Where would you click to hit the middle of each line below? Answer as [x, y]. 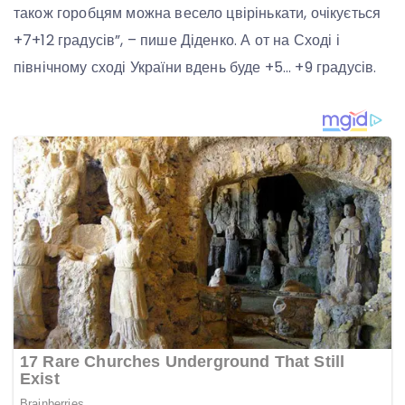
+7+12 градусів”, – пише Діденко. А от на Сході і [177, 41]
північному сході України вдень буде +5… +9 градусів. [195, 68]
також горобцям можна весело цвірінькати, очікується [198, 14]
